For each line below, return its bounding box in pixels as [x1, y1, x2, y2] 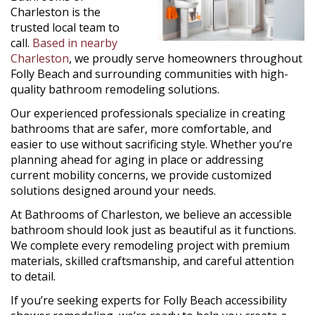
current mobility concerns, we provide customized [11, 167, 271, 183]
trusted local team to [11, 20, 120, 35]
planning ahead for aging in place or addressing [11, 152, 264, 167]
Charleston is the [11, 4, 101, 20]
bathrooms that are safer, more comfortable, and [11, 121, 271, 136]
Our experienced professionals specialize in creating [11, 105, 285, 121]
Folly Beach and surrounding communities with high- [11, 66, 288, 82]
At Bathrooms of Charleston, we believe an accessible [11, 207, 292, 222]
